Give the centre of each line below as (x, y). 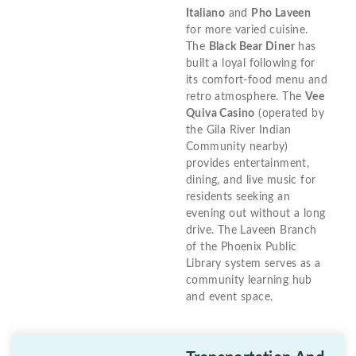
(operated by (290, 114)
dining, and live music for (251, 181)
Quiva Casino (221, 114)
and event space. (230, 298)
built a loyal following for (251, 64)
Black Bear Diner (252, 47)
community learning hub (249, 281)
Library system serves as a (253, 264)
